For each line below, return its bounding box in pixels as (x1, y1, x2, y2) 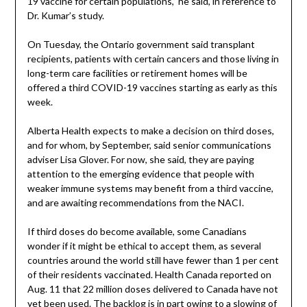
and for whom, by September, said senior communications (27, 139, 271, 151)
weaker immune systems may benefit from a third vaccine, (27, 182, 273, 195)
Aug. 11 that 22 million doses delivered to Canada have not (27, 283, 278, 295)
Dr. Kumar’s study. (27, 10, 104, 22)
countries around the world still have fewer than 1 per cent (27, 254, 279, 267)
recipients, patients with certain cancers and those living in (27, 53, 279, 65)
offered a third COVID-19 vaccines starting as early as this (27, 82, 278, 94)
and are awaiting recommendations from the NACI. (27, 197, 244, 209)
